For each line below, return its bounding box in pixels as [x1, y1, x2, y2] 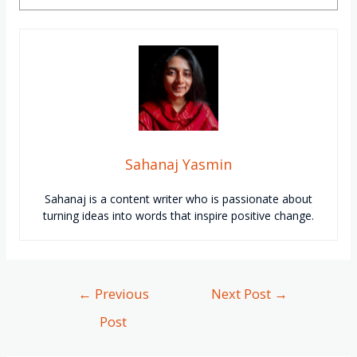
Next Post [211, 284, 275, 303]
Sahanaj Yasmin [125, 155, 232, 175]
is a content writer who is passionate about [86, 191, 312, 207]
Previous [91, 284, 149, 303]
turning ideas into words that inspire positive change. [43, 208, 314, 224]
